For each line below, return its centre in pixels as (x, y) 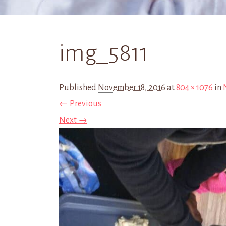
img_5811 (104, 53)
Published (78, 88)
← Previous (80, 104)
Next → (73, 120)
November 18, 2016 (132, 88)
